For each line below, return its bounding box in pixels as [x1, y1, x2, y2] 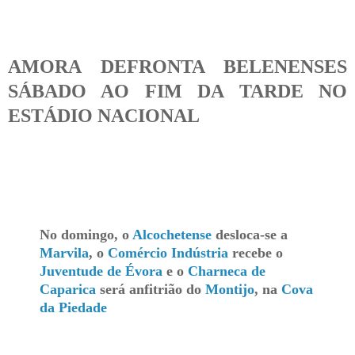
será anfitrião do [96, 281, 205, 297]
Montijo [205, 281, 254, 297]
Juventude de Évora [40, 262, 162, 279]
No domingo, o [40, 226, 132, 242]
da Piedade [40, 299, 107, 315]
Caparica [40, 281, 96, 297]
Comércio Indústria [108, 244, 228, 261]
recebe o [228, 244, 283, 261]
